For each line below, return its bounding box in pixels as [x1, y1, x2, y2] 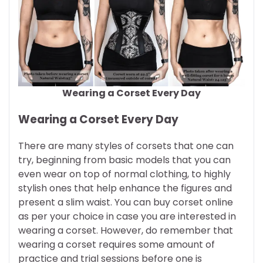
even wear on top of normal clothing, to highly [18, 167, 231, 181]
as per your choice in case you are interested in [18, 209, 236, 223]
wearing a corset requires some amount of [18, 237, 215, 251]
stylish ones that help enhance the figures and [18, 181, 232, 195]
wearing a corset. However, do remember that [18, 223, 233, 237]
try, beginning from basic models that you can [18, 153, 231, 167]
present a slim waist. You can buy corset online [18, 195, 233, 209]
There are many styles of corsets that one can [18, 139, 234, 153]
